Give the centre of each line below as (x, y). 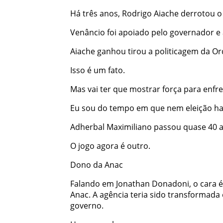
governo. (87, 205)
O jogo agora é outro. (110, 146)
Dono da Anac (96, 165)
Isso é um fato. (97, 70)
